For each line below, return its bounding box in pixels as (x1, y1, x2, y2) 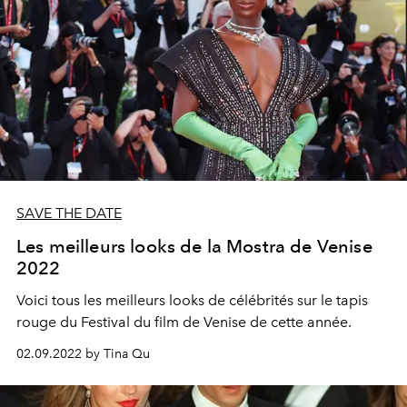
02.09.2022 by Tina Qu (16, 345, 150, 362)
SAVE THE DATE (16, 203, 122, 222)
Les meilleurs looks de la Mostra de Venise (16, 234, 372, 257)
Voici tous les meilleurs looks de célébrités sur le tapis (16, 291, 368, 309)
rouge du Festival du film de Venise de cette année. (16, 313, 352, 331)
